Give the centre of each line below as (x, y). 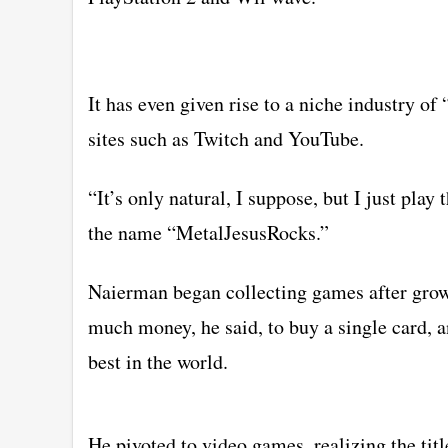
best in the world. (158, 361)
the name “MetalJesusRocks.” (208, 232)
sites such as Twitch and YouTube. (226, 138)
